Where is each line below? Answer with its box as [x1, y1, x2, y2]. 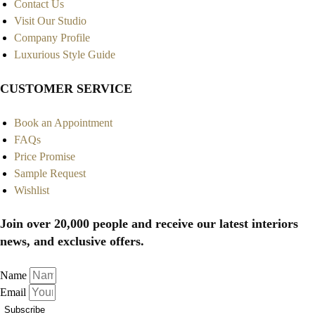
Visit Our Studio [14, 14, 86, 27]
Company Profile [14, 31, 90, 44]
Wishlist [14, 184, 49, 196]
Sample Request [14, 167, 86, 179]
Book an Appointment [14, 116, 112, 129]
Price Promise [14, 150, 75, 162]
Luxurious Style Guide [14, 48, 115, 60]
